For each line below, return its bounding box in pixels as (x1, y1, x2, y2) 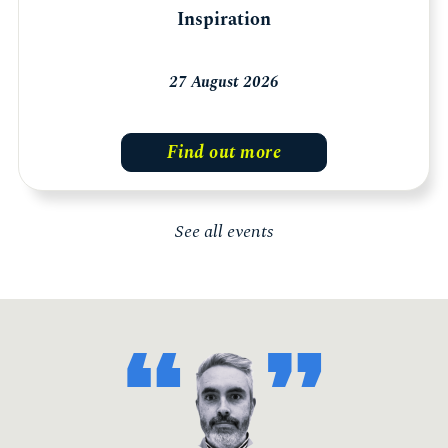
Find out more (166, 138, 282, 166)
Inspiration (177, 5, 271, 33)
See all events (175, 217, 273, 245)
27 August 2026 (169, 69, 279, 94)
